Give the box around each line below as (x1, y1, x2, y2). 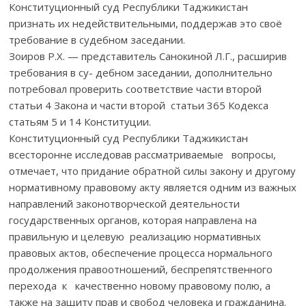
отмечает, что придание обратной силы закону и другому (9, 163, 296, 178)
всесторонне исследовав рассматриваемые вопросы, (9, 147, 282, 161)
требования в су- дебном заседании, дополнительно (9, 65, 273, 79)
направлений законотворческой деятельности (9, 196, 240, 210)
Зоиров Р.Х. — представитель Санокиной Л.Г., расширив (9, 48, 290, 63)
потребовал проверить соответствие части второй (9, 81, 262, 96)
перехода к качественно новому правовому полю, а (9, 278, 271, 292)
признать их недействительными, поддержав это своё (9, 16, 283, 30)
